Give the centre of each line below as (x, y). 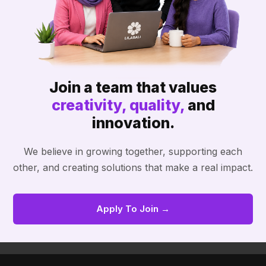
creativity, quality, (118, 105)
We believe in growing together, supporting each (133, 152)
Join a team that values (133, 88)
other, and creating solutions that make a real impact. (133, 168)
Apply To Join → (133, 209)
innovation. (133, 123)
